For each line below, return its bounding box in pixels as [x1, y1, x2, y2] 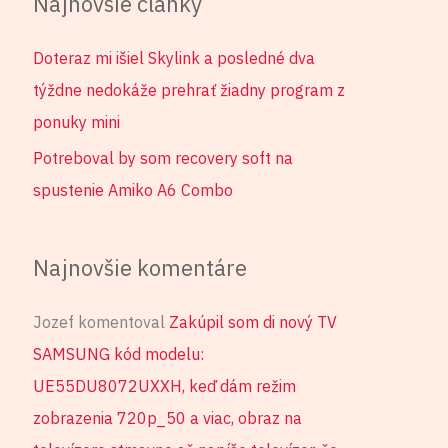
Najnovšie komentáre [33, 252, 248, 282]
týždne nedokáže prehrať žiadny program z [33, 79, 346, 100]
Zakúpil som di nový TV [169, 311, 338, 332]
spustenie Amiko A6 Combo [33, 179, 234, 200]
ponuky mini [33, 111, 121, 132]
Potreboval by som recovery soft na [33, 147, 294, 168]
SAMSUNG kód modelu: [33, 343, 205, 364]
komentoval [74, 311, 170, 332]
